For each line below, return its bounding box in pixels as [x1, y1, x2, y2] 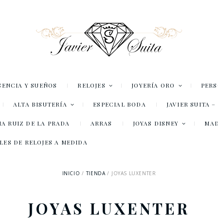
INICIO [62, 170, 80, 177]
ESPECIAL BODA [93, 100, 146, 109]
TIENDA [86, 170, 106, 177]
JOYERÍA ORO [131, 81, 175, 90]
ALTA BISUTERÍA [13, 100, 67, 109]
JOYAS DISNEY [132, 119, 179, 127]
